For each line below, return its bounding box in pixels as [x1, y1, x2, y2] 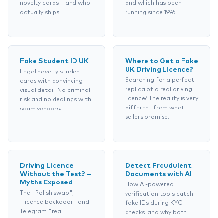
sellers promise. [125, 114, 169, 120]
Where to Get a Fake [125, 58, 198, 65]
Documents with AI [125, 171, 192, 178]
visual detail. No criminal [20, 88, 90, 93]
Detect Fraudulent [125, 163, 192, 169]
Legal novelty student [20, 69, 83, 75]
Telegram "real [20, 209, 63, 215]
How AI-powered [125, 182, 174, 188]
